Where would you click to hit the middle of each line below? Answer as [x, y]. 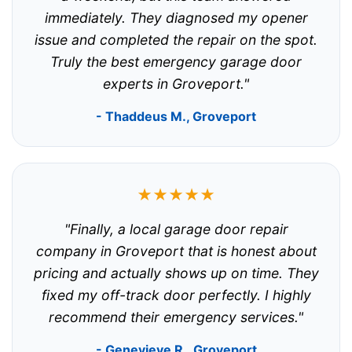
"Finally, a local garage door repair [176, 229]
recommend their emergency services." [176, 317]
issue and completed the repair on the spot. [176, 40]
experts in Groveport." [176, 84]
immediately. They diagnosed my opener [176, 18]
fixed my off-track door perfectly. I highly [176, 295]
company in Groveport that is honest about [176, 251]
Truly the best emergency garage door [176, 62]
